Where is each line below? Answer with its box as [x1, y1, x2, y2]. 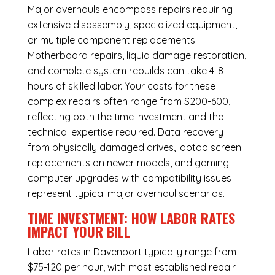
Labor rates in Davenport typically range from [27, 246, 236, 258]
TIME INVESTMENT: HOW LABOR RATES [27, 208, 235, 228]
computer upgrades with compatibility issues [27, 172, 231, 185]
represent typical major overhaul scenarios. [27, 187, 225, 200]
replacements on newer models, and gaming [27, 157, 229, 169]
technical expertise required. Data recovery [27, 126, 223, 139]
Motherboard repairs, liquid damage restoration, [27, 49, 246, 62]
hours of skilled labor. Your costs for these [27, 80, 215, 93]
